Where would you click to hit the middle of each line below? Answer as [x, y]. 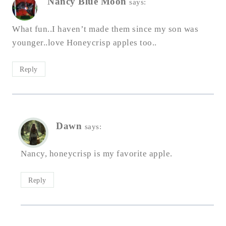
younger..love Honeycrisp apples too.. [84, 43]
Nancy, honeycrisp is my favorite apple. [97, 153]
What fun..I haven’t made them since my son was [105, 29]
